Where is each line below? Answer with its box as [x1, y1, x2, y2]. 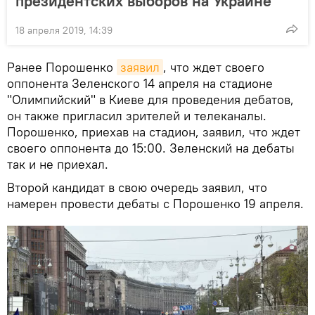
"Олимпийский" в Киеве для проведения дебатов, [7, 91, 294, 108]
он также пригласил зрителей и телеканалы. [7, 108, 266, 124]
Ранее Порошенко [7, 59, 117, 76]
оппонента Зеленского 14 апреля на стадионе [7, 75, 273, 92]
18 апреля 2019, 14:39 [15, 24, 112, 37]
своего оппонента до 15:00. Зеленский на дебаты [7, 140, 295, 157]
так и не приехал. [7, 156, 108, 173]
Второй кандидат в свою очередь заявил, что [7, 179, 267, 196]
